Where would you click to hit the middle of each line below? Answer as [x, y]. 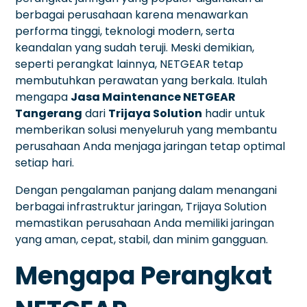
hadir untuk [234, 113]
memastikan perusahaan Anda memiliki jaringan [145, 223]
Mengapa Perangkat [144, 275]
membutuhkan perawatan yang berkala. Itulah [142, 80]
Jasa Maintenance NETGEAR [153, 97]
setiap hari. [45, 162]
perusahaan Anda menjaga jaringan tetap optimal [150, 146]
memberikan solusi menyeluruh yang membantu [146, 130]
